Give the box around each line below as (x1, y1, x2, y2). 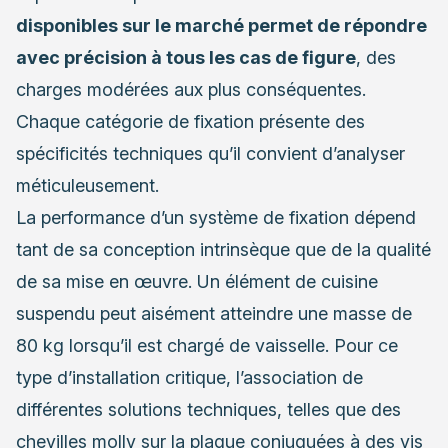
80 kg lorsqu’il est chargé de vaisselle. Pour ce (16, 335, 398, 357)
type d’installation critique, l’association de (16, 367, 363, 389)
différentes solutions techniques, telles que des (16, 399, 401, 421)
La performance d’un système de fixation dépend (16, 207, 416, 229)
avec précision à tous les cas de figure (16, 47, 356, 69)
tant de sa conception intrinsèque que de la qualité (16, 239, 431, 261)
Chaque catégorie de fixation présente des (16, 111, 365, 133)
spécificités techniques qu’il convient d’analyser (16, 143, 405, 165)
